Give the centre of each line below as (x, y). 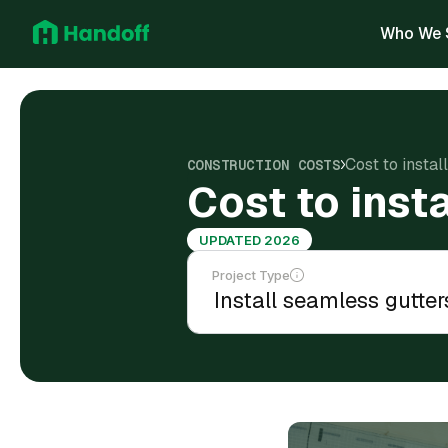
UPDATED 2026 (249, 240)
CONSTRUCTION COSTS (263, 164)
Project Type (250, 275)
